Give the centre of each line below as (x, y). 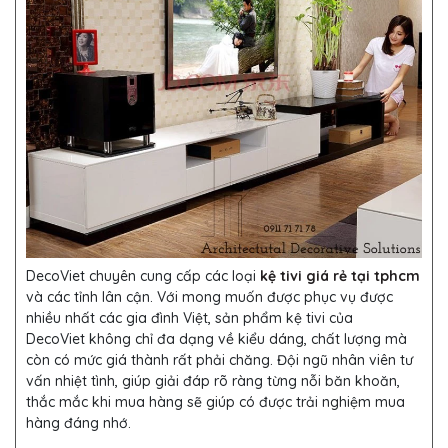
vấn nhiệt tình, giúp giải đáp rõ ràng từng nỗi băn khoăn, (213, 381)
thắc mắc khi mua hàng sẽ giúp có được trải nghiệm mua (215, 402)
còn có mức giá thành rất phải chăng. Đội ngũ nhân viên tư (219, 360)
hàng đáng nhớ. (78, 423)
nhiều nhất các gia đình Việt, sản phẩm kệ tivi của (189, 318)
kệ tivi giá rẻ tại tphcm (340, 276)
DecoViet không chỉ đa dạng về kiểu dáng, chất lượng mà (216, 339)
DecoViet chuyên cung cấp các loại (143, 276)
